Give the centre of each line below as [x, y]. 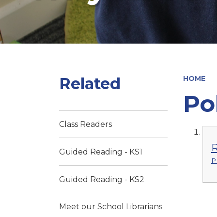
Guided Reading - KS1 [101, 152]
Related [90, 83]
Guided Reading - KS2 [102, 179]
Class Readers [85, 124]
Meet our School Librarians [111, 207]
